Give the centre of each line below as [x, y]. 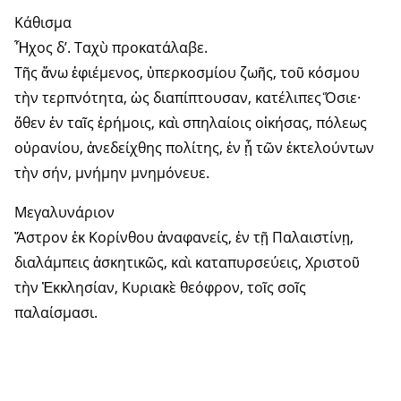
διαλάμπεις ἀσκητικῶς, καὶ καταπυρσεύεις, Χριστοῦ [187, 263]
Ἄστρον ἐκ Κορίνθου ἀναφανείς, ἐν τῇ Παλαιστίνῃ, [184, 238]
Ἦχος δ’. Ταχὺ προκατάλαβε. [111, 48]
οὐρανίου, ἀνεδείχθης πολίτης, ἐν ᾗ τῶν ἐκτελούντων [194, 148]
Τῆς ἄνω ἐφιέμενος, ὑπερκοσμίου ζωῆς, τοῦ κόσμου [187, 73]
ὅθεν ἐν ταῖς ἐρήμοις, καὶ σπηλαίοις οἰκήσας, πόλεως [191, 123]
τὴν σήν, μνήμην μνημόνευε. [112, 173]
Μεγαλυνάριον [64, 213]
